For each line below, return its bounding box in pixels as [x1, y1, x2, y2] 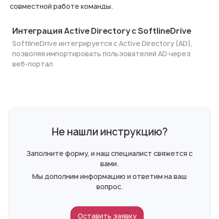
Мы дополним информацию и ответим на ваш [32, 172, 187, 181]
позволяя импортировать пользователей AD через [12, 49, 191, 58]
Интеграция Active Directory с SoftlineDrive [12, 25, 191, 36]
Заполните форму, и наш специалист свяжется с [26, 149, 193, 158]
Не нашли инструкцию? [51, 125, 168, 138]
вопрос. [96, 182, 123, 191]
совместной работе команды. [10, 1, 113, 11]
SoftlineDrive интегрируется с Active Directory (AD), [12, 39, 193, 48]
